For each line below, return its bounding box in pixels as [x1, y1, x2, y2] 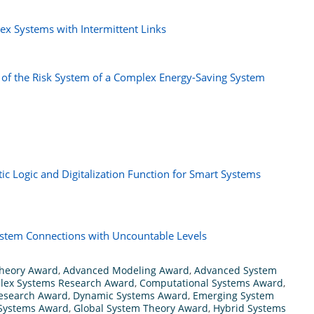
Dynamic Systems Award [73, 288, 188, 302]
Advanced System [194, 263, 277, 277]
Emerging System [193, 288, 274, 302]
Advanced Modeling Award [63, 263, 189, 277]
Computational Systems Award [139, 275, 283, 289]
